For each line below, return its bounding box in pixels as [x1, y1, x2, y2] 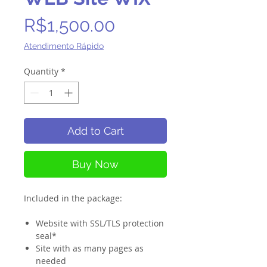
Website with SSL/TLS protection [36, 218, 164, 229]
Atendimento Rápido [24, 41, 104, 51]
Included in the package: [24, 193, 122, 204]
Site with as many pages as [36, 243, 144, 254]
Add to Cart [67, 125, 124, 138]
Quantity [24, 66, 58, 77]
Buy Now [72, 158, 119, 171]
